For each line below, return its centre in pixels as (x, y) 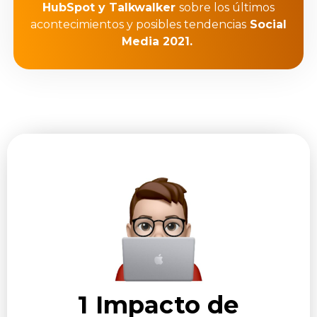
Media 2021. (158, 41)
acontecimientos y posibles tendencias (138, 24)
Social (266, 24)
